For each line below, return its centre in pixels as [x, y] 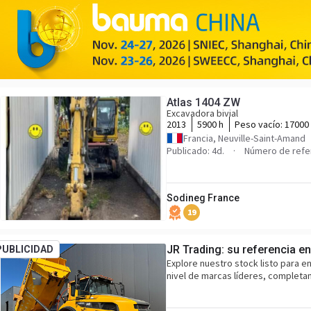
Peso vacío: [260, 124]
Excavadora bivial [202, 113]
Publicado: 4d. [195, 151]
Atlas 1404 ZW [203, 102]
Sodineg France [203, 198]
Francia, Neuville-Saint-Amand [244, 138]
